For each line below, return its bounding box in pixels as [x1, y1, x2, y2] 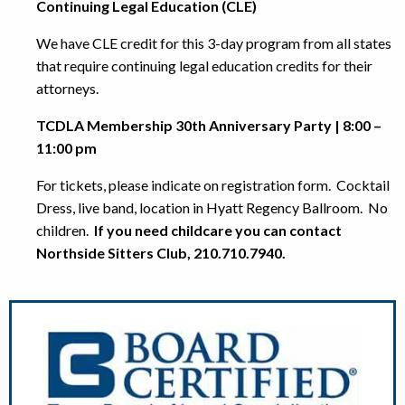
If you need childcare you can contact [94, 221, 342, 239]
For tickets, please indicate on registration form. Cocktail [36, 175, 390, 193]
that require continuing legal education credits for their [36, 56, 372, 74]
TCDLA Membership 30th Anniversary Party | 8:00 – [36, 116, 381, 134]
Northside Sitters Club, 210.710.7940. [36, 243, 286, 261]
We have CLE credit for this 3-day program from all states [36, 33, 391, 52]
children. [36, 221, 94, 239]
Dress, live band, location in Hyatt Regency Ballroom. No [36, 198, 388, 216]
